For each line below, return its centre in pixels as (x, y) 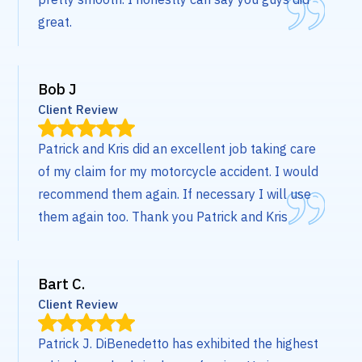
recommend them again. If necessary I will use (175, 194)
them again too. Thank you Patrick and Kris (163, 217)
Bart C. (62, 284)
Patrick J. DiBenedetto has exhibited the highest (179, 344)
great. (55, 22)
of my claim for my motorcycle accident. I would (179, 172)
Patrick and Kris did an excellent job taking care (177, 149)
